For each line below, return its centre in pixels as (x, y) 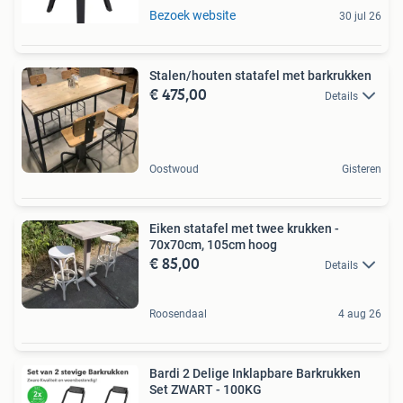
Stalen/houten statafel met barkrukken (260, 75)
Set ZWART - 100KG (206, 390)
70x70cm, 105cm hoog (213, 245)
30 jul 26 (360, 16)
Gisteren (362, 170)
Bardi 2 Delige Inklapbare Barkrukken (255, 374)
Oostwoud (174, 170)
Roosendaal (178, 314)
